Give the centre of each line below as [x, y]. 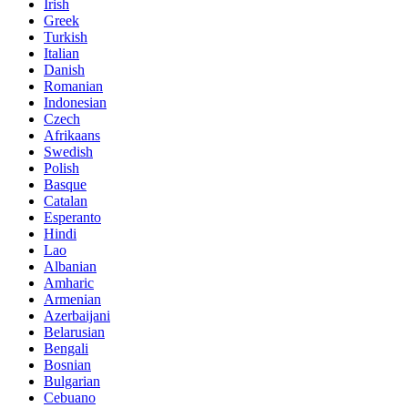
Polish [61, 168]
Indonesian [75, 102]
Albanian [70, 266]
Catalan [66, 200]
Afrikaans [72, 135]
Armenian [72, 299]
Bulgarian [72, 381]
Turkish [66, 36]
